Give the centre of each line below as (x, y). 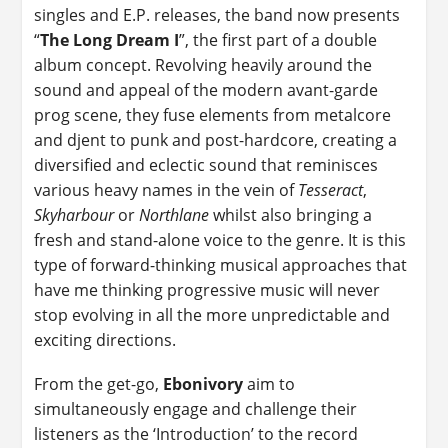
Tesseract (331, 189)
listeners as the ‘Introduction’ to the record (196, 433)
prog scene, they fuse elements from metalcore (213, 114)
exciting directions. (105, 339)
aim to (269, 383)
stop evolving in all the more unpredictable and (212, 314)
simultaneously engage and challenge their (196, 408)
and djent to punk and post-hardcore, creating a (216, 139)
